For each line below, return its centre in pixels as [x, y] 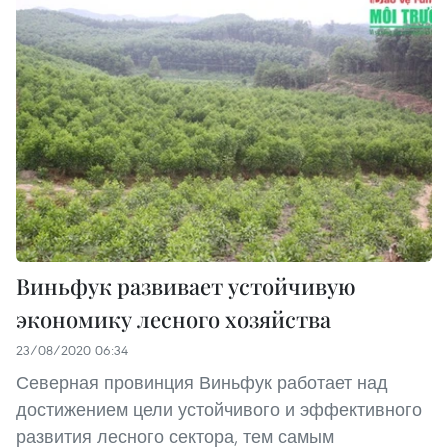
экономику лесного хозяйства [173, 318]
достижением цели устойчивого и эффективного [219, 409]
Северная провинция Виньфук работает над [202, 382]
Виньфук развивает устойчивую [186, 285]
